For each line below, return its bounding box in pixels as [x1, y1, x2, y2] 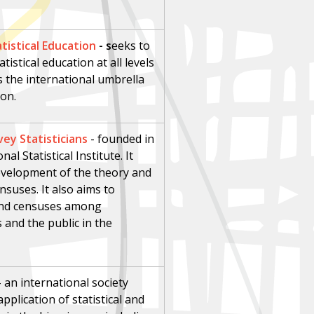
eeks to [111, 38, 151, 53]
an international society [4, 275, 129, 290]
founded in [97, 131, 155, 146]
